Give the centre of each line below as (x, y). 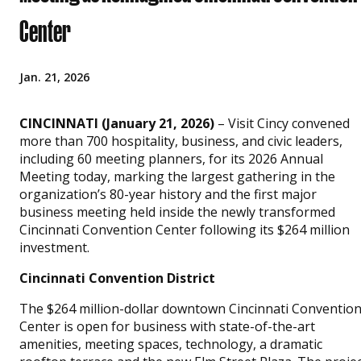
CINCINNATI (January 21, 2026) (118, 123)
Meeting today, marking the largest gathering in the (177, 176)
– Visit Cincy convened (284, 123)
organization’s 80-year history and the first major (168, 194)
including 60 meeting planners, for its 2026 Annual (171, 159)
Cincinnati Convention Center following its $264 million (185, 230)
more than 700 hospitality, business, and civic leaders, (181, 141)
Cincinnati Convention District (117, 278)
